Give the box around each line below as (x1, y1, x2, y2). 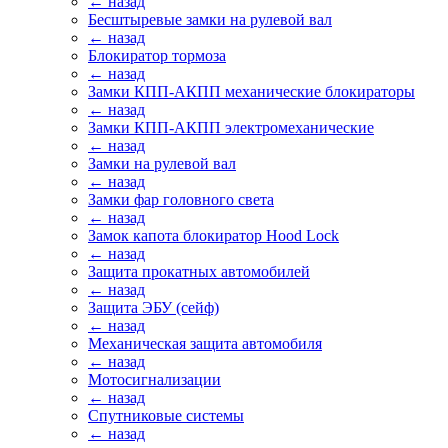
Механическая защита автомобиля (88, 335, 322, 352)
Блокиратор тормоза (88, 47, 226, 64)
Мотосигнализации (88, 371, 221, 388)
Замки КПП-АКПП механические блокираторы (88, 83, 415, 100)
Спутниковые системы (88, 407, 244, 424)
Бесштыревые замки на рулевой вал (88, 11, 332, 28)
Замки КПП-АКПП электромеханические (88, 119, 374, 136)
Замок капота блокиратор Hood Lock (88, 227, 339, 244)
